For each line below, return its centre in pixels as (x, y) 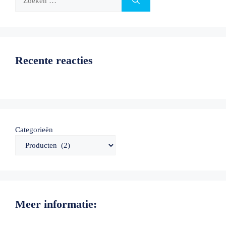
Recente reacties (54, 60)
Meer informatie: (56, 204)
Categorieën (34, 130)
